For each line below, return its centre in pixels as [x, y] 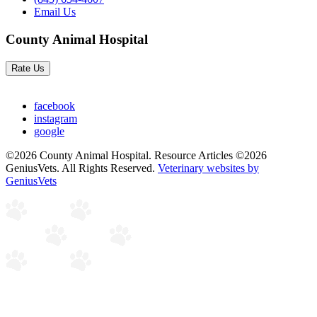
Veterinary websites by [208, 168]
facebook [54, 105]
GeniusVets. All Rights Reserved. [82, 168]
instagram [56, 118]
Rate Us [28, 68]
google [49, 131]
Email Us [55, 12]
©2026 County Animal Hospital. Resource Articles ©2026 [136, 155]
